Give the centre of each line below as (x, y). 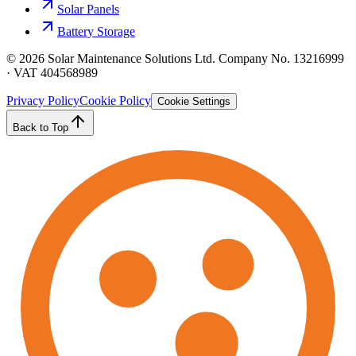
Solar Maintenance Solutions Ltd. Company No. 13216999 (194, 58)
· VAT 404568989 (52, 72)
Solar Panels (88, 9)
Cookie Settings (194, 101)
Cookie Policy (115, 100)
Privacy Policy (43, 100)
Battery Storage (96, 31)
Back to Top (41, 127)
